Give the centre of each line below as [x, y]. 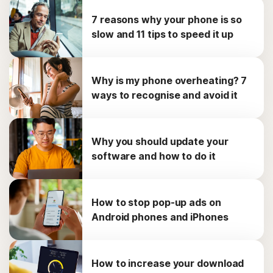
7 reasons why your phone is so [167, 19]
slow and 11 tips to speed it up [163, 34]
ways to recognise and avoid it [165, 95]
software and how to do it [154, 156]
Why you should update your [160, 141]
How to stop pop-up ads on [156, 202]
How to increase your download [168, 263]
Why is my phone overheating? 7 [169, 80]
